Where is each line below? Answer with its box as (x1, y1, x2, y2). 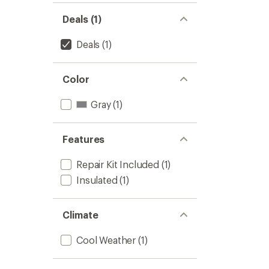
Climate (62, 209, 98, 220)
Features (62, 133, 105, 145)
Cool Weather (76, 234, 136, 246)
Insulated (76, 174, 118, 186)
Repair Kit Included (76, 159, 159, 170)
